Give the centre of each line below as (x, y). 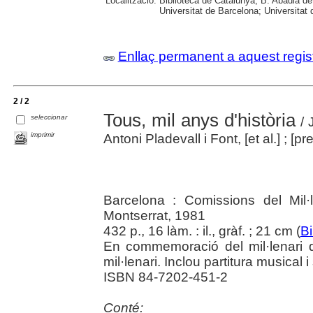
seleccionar (49, 117)
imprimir (43, 134)
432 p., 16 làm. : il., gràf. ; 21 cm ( (202, 231)
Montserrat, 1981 (154, 216)
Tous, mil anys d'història (199, 120)
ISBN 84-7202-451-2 (165, 277)
